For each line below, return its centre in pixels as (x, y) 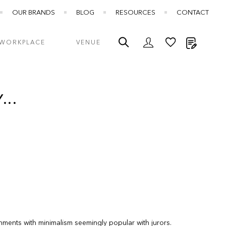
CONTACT (193, 13)
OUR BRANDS (34, 13)
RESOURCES (135, 13)
